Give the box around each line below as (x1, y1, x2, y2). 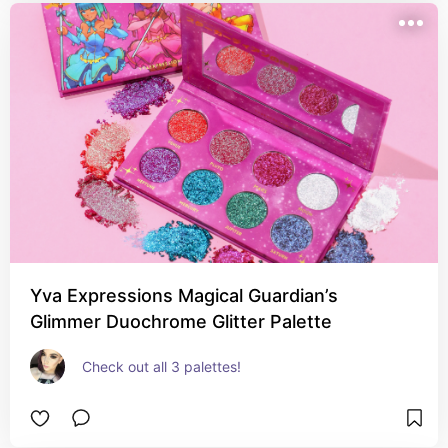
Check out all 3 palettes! (82, 358, 241, 375)
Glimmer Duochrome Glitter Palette (30, 311, 332, 332)
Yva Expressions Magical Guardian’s (30, 285, 338, 306)
